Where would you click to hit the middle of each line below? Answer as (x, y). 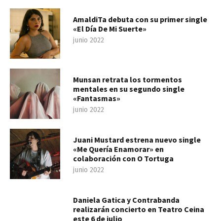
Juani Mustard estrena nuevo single (137, 140)
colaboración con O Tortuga (123, 159)
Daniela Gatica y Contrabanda (126, 200)
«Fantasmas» (97, 98)
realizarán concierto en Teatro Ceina (139, 209)
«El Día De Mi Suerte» (110, 29)
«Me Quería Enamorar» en (118, 149)
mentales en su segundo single (129, 89)
